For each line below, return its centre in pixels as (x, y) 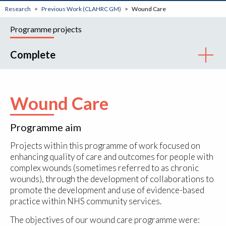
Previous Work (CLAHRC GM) (81, 9)
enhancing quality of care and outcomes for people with (112, 157)
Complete (33, 55)
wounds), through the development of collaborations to (112, 179)
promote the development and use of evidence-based (107, 190)
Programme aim (46, 127)
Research (18, 9)
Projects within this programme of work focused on (105, 146)
